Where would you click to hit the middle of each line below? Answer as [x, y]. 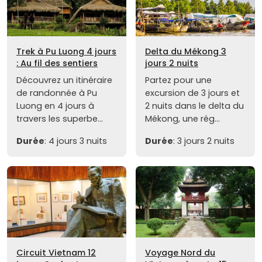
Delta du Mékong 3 [186, 52]
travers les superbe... [60, 119]
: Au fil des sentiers [57, 63]
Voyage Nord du [180, 253]
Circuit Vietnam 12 [56, 253]
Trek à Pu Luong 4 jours [66, 52]
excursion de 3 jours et [192, 93]
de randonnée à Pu [57, 93]
